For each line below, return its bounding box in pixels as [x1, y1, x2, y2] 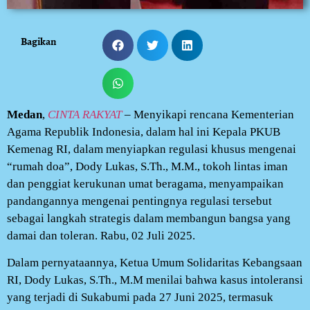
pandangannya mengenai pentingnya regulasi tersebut [7, 194, 272, 208]
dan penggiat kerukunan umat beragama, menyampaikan [7, 176, 284, 190]
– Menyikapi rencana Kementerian [122, 107, 294, 121]
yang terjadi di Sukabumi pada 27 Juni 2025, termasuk [7, 291, 273, 304]
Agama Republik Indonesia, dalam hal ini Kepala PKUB [7, 125, 280, 138]
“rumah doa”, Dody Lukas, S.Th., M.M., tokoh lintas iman [7, 159, 288, 173]
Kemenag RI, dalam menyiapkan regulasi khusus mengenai [7, 142, 296, 156]
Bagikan [21, 33, 57, 50]
